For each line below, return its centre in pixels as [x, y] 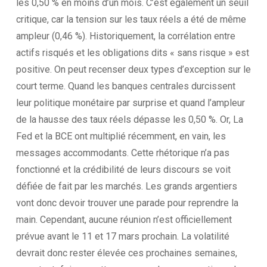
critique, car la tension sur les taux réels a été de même [131, 19]
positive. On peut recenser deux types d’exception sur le [133, 69]
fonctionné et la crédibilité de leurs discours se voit [123, 170]
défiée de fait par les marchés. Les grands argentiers [126, 186]
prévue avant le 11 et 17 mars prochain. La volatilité [122, 236]
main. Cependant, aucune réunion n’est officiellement [124, 220]
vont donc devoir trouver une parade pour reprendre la [127, 203]
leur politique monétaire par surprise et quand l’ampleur [130, 103]
